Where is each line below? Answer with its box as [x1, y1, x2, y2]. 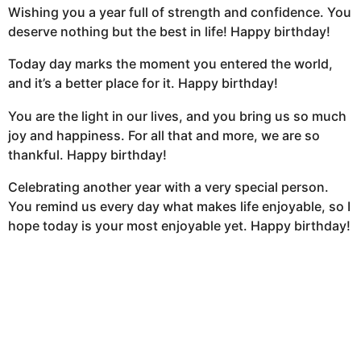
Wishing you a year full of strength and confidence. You [8, 4, 351, 21]
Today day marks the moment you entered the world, [8, 56, 333, 73]
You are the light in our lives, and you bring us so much [8, 107, 346, 124]
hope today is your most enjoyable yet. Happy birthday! [8, 217, 351, 234]
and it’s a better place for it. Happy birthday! [8, 75, 278, 92]
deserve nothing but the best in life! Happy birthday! [8, 23, 330, 40]
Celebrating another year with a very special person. [8, 178, 329, 195]
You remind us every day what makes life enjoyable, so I [8, 197, 351, 214]
